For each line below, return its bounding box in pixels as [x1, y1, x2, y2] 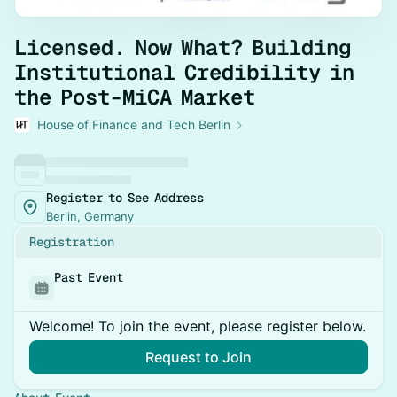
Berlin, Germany [46, 209, 134, 223]
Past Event [54, 269, 123, 285]
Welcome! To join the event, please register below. [29, 317, 366, 335]
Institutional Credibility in [14, 58, 354, 86]
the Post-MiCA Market [14, 83, 255, 111]
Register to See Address [46, 190, 204, 206]
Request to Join [145, 348, 252, 366]
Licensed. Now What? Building [14, 34, 351, 61]
